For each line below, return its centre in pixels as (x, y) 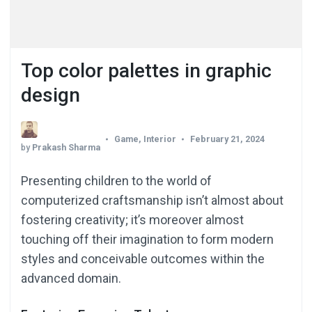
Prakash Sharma (66, 147)
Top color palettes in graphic (146, 70)
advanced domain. (71, 278)
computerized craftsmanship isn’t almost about (152, 200)
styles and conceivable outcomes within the (143, 258)
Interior (160, 139)
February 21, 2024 (227, 139)
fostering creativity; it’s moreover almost (132, 219)
